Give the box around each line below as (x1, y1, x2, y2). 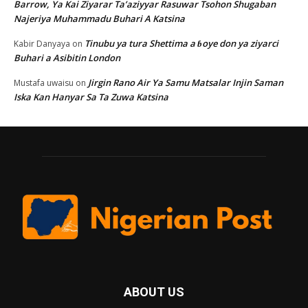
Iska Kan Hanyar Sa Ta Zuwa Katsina (14, 90, 168, 103)
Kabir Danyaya (14, 37, 70, 49)
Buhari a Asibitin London (14, 51, 120, 64)
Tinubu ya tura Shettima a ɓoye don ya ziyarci (85, 36, 278, 49)
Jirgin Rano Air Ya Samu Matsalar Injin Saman (88, 76, 283, 89)
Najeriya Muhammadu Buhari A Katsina (14, 12, 185, 25)
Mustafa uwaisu (14, 76, 74, 89)
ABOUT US (124, 285, 184, 300)
